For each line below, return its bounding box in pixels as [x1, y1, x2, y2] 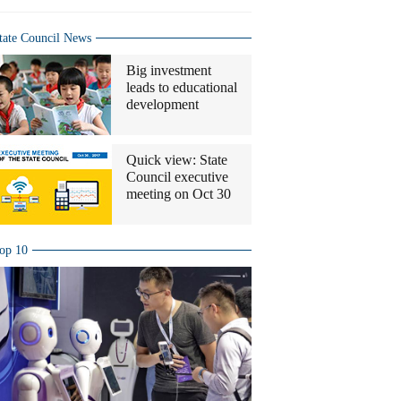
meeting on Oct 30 [126, 186, 231, 201]
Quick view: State [126, 152, 227, 167]
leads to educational [126, 80, 237, 95]
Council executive [126, 169, 228, 184]
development [126, 97, 199, 112]
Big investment [126, 63, 211, 78]
